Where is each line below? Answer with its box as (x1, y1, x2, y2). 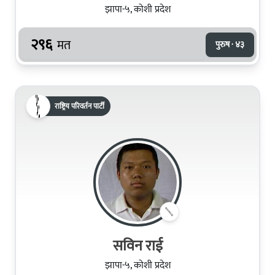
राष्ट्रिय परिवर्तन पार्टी (55, 99, 104, 112)
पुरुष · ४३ (215, 37, 244, 52)
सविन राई (112, 233, 163, 258)
